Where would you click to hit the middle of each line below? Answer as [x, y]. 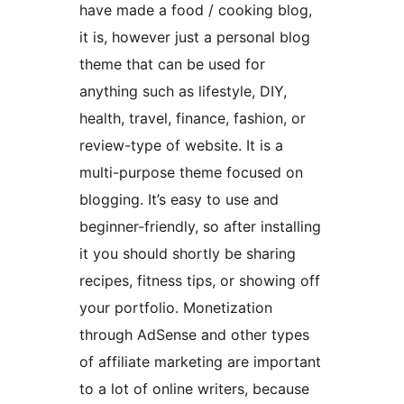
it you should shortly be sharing [188, 254]
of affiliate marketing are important [200, 362]
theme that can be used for [172, 64]
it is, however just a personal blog [195, 37]
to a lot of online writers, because [194, 389]
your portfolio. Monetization [176, 308]
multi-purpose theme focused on [191, 173]
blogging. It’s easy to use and [179, 200]
